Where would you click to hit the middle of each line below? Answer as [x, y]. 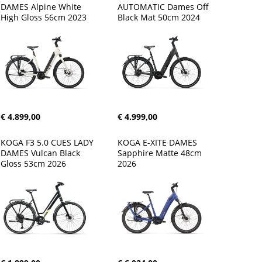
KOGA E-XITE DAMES [158, 142]
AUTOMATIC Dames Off [164, 7]
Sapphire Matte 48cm [161, 153]
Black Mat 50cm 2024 [159, 17]
